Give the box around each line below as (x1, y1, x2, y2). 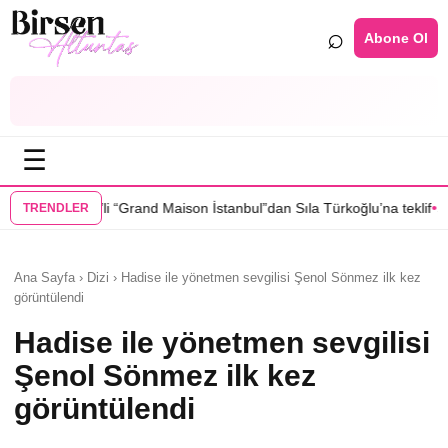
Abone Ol (364, 29, 428, 46)
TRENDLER (23, 201, 89, 215)
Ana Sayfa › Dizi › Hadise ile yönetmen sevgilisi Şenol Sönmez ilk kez (14, 270, 421, 285)
